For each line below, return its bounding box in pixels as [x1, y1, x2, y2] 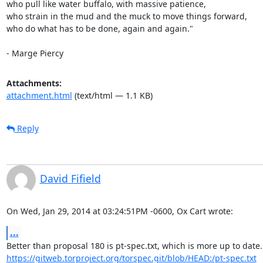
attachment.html [6, 89, 72, 101]
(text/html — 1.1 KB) [72, 89, 153, 101]
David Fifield [39, 171, 101, 186]
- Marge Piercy [6, 47, 63, 59]
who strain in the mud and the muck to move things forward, [6, 10, 247, 22]
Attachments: [6, 77, 62, 89]
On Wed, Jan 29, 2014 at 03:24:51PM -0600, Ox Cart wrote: [6, 205, 233, 217]
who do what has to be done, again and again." [6, 22, 193, 34]
